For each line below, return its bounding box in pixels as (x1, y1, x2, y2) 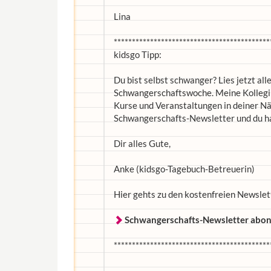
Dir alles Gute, (114, 138, 171, 149)
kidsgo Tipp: (114, 49, 162, 60)
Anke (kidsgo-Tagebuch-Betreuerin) (114, 163, 255, 174)
